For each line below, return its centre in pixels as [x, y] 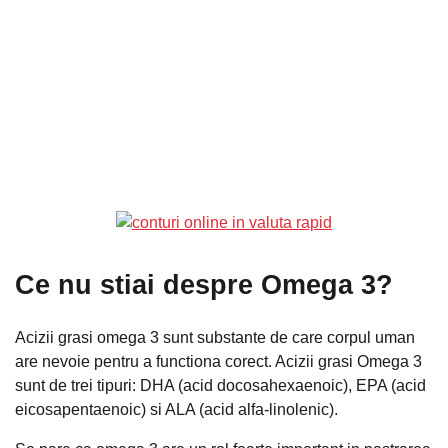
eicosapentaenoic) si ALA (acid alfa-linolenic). [176, 409]
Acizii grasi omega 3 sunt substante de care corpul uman [215, 337]
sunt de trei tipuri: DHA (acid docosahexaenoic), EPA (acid [220, 385]
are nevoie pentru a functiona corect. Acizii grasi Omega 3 [218, 361]
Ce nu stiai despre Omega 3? [204, 285]
